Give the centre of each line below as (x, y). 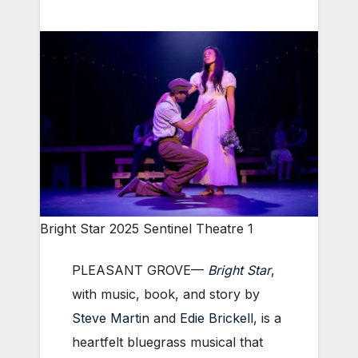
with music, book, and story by (166, 294)
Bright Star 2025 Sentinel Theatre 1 (147, 229)
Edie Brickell (217, 318)
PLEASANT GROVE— (140, 270)
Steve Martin (111, 318)
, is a (267, 318)
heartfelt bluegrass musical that (167, 342)
